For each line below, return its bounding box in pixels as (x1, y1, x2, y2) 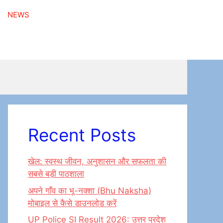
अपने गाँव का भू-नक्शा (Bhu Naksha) (28, 185, 151, 196)
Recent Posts (28, 124, 136, 145)
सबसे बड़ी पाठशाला (28, 169, 84, 179)
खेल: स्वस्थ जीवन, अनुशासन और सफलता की (28, 156, 166, 166)
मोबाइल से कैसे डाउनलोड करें (28, 198, 116, 208)
